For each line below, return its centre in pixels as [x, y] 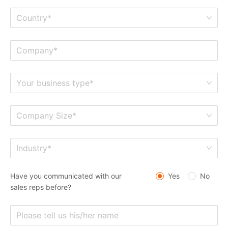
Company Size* [46, 116]
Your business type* [55, 83]
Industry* [34, 148]
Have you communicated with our [66, 176]
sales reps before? [41, 187]
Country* [34, 18]
